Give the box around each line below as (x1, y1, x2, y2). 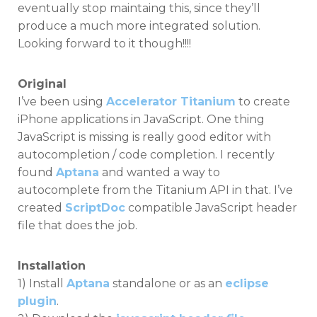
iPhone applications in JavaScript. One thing (18, 113, 265, 126)
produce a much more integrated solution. (18, 19, 260, 33)
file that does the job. (18, 219, 137, 232)
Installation (18, 259, 86, 272)
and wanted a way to (99, 166, 220, 179)
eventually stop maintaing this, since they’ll (18, 1, 260, 15)
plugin (18, 294, 57, 308)
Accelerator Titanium (106, 95, 236, 108)
